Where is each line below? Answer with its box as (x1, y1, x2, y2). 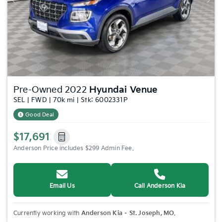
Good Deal (25, 111, 55, 118)
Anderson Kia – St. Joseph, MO (81, 209, 174, 217)
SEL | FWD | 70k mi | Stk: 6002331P (13, 96, 128, 104)
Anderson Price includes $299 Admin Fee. (13, 144, 134, 152)
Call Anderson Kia (134, 182, 186, 190)
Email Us (50, 182, 75, 190)
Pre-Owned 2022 (13, 84, 89, 95)
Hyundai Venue (89, 84, 158, 95)
